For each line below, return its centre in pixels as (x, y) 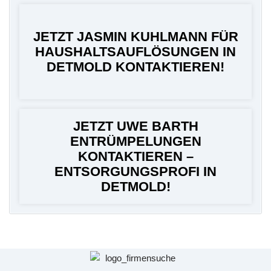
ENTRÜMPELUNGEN (135, 141)
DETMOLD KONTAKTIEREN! (135, 67)
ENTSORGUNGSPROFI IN (135, 171)
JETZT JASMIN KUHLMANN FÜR (135, 36)
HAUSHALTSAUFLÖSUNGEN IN (135, 51)
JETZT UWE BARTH (135, 126)
